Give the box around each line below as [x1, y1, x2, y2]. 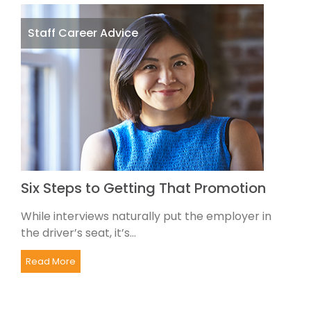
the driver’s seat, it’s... [21, 224, 136, 241]
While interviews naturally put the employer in [21, 208, 271, 224]
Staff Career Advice [28, 24, 138, 41]
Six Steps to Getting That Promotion [21, 178, 266, 198]
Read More [26, 254, 76, 268]
